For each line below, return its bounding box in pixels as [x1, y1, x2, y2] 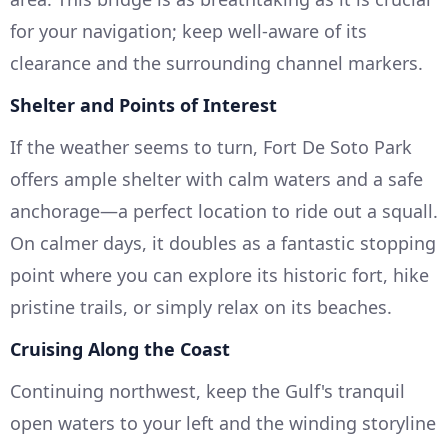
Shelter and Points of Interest [10, 93, 277, 118]
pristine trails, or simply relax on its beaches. [10, 295, 392, 320]
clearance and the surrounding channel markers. [10, 51, 423, 76]
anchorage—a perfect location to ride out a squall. [10, 199, 438, 224]
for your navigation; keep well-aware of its [10, 19, 367, 44]
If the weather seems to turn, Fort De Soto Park [10, 135, 412, 160]
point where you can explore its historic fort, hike [10, 263, 429, 288]
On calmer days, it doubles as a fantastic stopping [10, 231, 436, 256]
